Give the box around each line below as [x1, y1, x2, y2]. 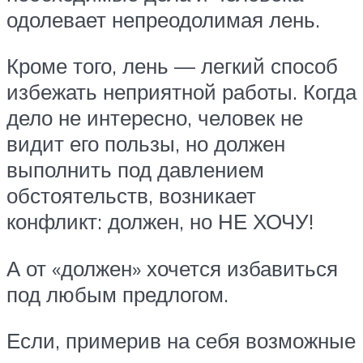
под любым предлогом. [6, 280, 228, 307]
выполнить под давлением [6, 156, 264, 183]
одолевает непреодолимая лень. [6, 6, 320, 32]
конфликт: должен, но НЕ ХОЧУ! [6, 208, 314, 235]
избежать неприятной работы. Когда [6, 79, 357, 105]
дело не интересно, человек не [6, 105, 303, 131]
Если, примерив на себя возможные [6, 327, 356, 354]
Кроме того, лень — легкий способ [6, 53, 338, 79]
